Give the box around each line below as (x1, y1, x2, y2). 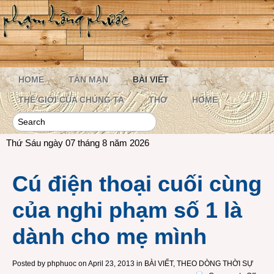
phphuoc (47, 259, 76, 268)
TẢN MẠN (68, 75, 108, 84)
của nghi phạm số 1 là (12, 198, 242, 223)
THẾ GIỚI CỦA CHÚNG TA (18, 95, 124, 105)
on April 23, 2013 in (76, 259, 143, 268)
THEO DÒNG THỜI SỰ (177, 259, 253, 268)
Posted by (12, 259, 47, 268)
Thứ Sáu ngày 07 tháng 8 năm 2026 (6, 138, 149, 148)
